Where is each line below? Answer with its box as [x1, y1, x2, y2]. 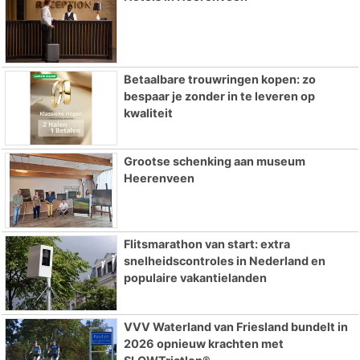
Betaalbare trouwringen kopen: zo [123, 72, 316, 86]
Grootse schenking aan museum [123, 154, 305, 169]
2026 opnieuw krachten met [123, 337, 284, 351]
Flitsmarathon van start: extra [123, 237, 290, 252]
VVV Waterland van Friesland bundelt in [123, 320, 348, 334]
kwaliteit [123, 105, 173, 120]
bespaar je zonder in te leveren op [123, 88, 315, 103]
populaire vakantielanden [123, 271, 267, 285]
